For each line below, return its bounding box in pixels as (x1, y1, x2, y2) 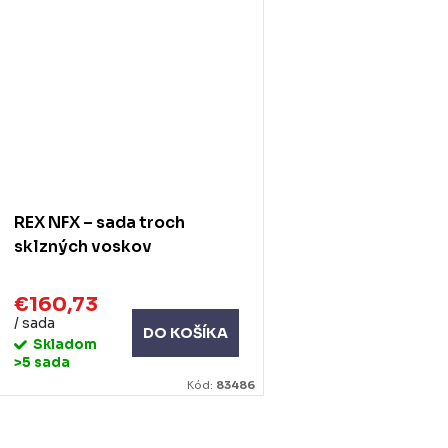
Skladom (33, 335, 97, 353)
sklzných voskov (14, 236, 152, 258)
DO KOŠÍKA (143, 324, 229, 343)
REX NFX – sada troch (14, 212, 185, 234)
